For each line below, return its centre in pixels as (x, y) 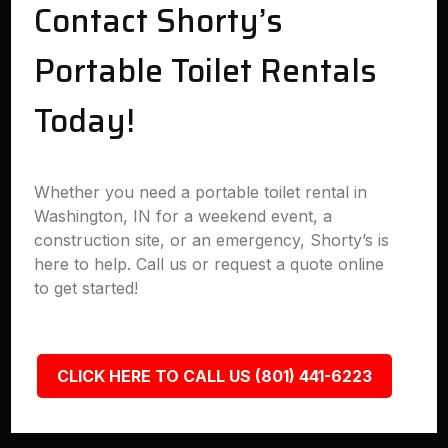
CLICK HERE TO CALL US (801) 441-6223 (214, 376)
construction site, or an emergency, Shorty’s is (212, 240)
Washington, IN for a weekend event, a (183, 216)
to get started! (86, 288)
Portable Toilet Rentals (206, 71)
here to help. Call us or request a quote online (209, 264)
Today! (85, 121)
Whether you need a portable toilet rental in (201, 192)
